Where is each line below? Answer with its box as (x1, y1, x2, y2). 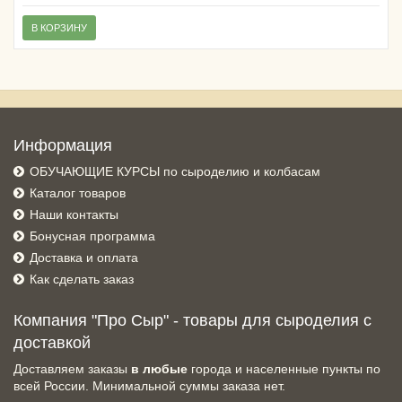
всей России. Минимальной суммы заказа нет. (13, 379, 285, 394)
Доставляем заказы (13, 362, 131, 377)
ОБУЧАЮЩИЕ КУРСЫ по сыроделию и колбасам (30, 164, 320, 179)
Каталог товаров (30, 186, 126, 201)
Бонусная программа (30, 229, 155, 244)
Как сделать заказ (30, 272, 134, 287)
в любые (131, 362, 188, 377)
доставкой (13, 334, 91, 353)
